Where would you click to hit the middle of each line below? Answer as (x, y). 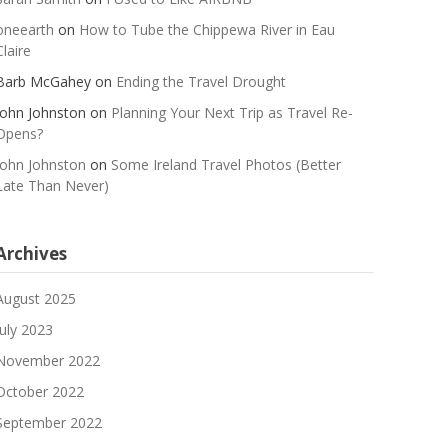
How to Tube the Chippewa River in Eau (207, 30)
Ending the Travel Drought (201, 82)
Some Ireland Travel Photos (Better (226, 165)
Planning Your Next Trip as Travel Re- (232, 113)
